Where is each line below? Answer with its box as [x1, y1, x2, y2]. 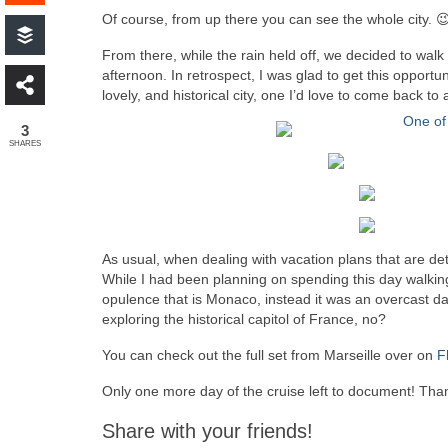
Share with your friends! [102, 420, 313, 442]
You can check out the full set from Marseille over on [102, 347, 437, 363]
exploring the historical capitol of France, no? [102, 311, 386, 327]
